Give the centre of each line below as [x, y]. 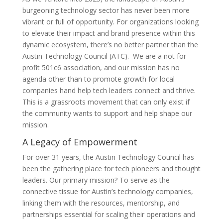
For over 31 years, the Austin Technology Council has [108, 157]
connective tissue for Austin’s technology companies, [108, 191]
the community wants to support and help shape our [107, 113]
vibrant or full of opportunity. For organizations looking [110, 22]
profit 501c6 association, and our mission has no [101, 67]
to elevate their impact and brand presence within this [109, 33]
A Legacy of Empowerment [80, 142]
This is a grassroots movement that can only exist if [106, 102]
